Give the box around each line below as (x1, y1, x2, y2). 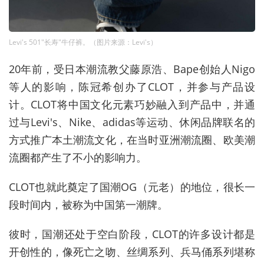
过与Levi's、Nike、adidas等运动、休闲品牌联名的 (9, 114, 255, 129)
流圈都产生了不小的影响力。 (9, 150, 147, 164)
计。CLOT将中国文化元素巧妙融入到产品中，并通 (9, 97, 255, 111)
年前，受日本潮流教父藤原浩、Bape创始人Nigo (21, 61, 255, 76)
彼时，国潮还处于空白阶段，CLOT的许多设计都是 (9, 226, 255, 241)
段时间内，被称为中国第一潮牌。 (9, 197, 168, 212)
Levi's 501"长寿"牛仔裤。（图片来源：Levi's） (9, 37, 157, 47)
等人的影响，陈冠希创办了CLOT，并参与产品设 (9, 79, 255, 94)
